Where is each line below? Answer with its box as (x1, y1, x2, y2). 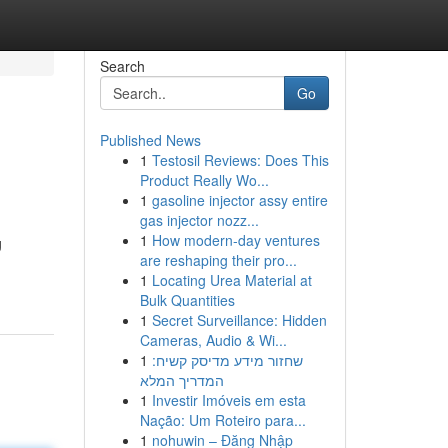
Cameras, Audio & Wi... (139, 330, 287, 350)
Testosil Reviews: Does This (151, 150, 329, 170)
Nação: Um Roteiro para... (139, 410, 306, 430)
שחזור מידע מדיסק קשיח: (151, 350, 303, 370)
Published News (99, 130, 201, 150)
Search (99, 56, 145, 76)
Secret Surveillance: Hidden (151, 310, 327, 330)
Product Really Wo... (139, 170, 269, 190)
